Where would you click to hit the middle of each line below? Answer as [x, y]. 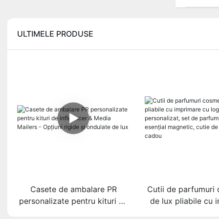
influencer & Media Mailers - [73, 213]
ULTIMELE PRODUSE [55, 33]
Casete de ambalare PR [73, 189]
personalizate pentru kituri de [73, 201]
